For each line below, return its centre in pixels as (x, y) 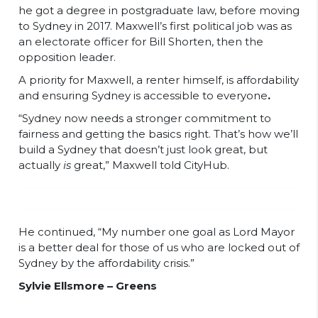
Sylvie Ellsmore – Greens (88, 286)
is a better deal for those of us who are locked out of (159, 247)
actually (41, 165)
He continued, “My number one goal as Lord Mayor (157, 232)
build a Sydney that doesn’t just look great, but (143, 149)
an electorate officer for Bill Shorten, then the (141, 42)
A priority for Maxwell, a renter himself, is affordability (159, 80)
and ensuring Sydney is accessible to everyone (143, 95)
